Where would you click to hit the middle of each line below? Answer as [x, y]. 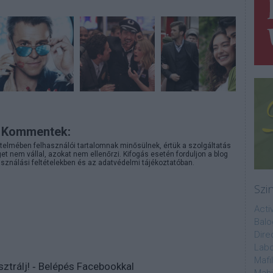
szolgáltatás [210, 146]
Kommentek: [36, 132]
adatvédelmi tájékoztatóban [145, 163]
